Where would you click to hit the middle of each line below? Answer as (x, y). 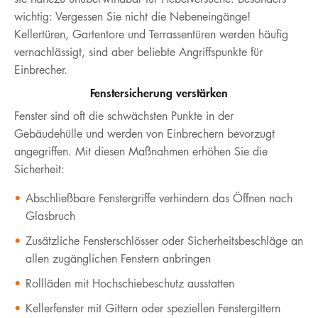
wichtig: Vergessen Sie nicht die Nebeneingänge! (132, 16)
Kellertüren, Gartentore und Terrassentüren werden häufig (151, 34)
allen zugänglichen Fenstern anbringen (118, 258)
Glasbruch (50, 216)
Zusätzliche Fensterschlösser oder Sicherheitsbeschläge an (164, 241)
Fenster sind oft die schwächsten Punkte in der (124, 116)
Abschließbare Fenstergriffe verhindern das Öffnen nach (159, 198)
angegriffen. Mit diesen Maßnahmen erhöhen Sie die (141, 151)
